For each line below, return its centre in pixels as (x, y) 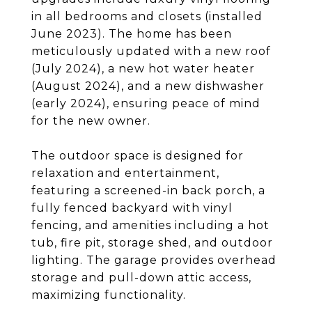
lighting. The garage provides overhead (154, 260)
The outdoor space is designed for (138, 156)
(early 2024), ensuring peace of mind (146, 103)
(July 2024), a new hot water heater (143, 69)
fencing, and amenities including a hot (150, 225)
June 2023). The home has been (132, 34)
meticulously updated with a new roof (151, 51)
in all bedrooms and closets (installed (147, 16)
